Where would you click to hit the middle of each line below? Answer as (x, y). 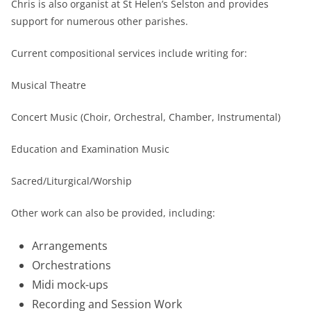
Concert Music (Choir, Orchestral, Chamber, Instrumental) (146, 117)
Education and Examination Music (90, 149)
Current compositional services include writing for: (129, 53)
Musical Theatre (49, 85)
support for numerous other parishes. (100, 21)
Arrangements (70, 245)
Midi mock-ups (70, 284)
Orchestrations (72, 265)
